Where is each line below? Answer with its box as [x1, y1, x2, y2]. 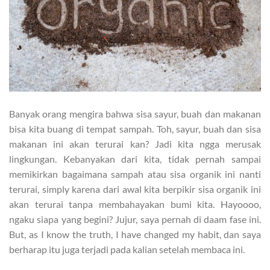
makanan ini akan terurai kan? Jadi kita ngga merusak [9, 138, 261, 150]
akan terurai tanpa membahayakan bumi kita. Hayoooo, [9, 198, 261, 210]
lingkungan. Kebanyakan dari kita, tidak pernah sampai [9, 153, 261, 165]
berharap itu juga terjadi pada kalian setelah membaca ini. [9, 243, 246, 256]
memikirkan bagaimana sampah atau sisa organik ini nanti [9, 168, 261, 180]
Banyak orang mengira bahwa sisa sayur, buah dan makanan [9, 108, 261, 120]
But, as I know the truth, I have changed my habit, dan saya [9, 228, 261, 240]
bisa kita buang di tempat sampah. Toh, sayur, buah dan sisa [9, 123, 261, 135]
